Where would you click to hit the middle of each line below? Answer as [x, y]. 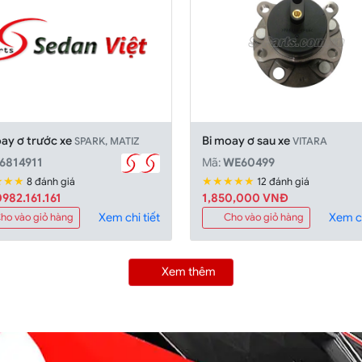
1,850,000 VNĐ [246, 198]
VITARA [310, 141]
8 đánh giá [51, 181]
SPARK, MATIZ [107, 141]
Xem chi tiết [129, 217]
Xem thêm [188, 272]
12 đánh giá [284, 181]
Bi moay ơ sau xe [248, 140]
